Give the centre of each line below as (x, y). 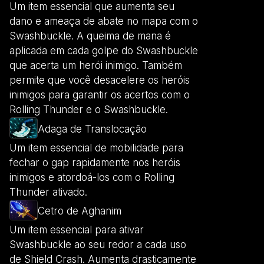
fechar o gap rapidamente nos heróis (95, 162)
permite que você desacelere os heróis (100, 80)
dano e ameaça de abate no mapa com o (104, 22)
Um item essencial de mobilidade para (96, 148)
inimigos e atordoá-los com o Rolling (92, 177)
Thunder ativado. (48, 192)
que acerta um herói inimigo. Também (96, 66)
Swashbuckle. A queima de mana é (90, 36)
